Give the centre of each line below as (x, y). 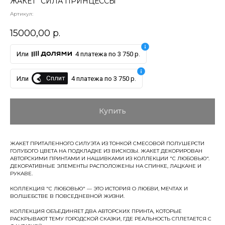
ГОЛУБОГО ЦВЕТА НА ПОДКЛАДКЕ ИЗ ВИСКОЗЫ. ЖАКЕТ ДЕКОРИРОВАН (106, 151)
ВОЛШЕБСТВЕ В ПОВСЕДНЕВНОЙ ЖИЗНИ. (67, 196)
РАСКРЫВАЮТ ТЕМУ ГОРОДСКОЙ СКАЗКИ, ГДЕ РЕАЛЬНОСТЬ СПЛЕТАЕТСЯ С (111, 218)
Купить (113, 111)
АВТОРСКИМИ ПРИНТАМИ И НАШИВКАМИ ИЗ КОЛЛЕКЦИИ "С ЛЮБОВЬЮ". (110, 158)
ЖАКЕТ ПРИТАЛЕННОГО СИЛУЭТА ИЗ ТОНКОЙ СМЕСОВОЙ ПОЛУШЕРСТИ (107, 143)
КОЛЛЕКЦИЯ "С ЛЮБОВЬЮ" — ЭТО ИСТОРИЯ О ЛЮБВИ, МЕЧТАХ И (99, 188)
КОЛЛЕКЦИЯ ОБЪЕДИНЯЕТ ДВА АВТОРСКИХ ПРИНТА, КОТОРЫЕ (96, 211)
